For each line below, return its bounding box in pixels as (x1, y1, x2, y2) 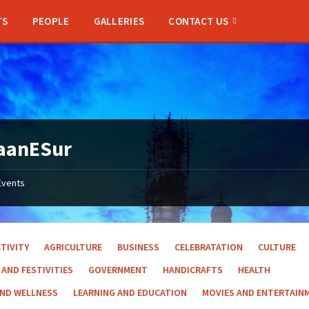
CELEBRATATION (175, 241, 243, 254)
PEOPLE (32, 14, 70, 28)
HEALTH (238, 263, 271, 277)
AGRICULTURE (44, 241, 103, 254)
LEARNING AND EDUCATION (73, 286, 188, 299)
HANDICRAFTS (163, 263, 223, 277)
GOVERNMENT (88, 263, 148, 277)
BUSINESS (117, 241, 160, 254)
